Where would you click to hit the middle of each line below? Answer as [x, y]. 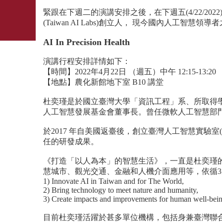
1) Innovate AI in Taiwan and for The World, [113, 181]
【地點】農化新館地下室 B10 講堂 [103, 82]
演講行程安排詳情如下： [87, 61]
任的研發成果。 [71, 141]
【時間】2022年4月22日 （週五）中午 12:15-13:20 [130, 71]
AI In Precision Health [86, 42]
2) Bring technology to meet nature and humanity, [121, 190]
